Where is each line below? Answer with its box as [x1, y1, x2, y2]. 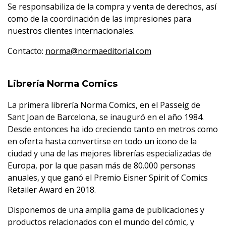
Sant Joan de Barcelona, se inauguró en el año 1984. [8, 111, 204, 123]
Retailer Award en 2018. [8, 184, 96, 195]
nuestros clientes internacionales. [8, 25, 135, 36]
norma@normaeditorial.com [45, 45, 151, 56]
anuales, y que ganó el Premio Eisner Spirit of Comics [8, 172, 208, 183]
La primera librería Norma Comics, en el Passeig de [8, 99, 200, 110]
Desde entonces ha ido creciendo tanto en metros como [8, 124, 218, 135]
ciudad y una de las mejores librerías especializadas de [8, 148, 211, 159]
